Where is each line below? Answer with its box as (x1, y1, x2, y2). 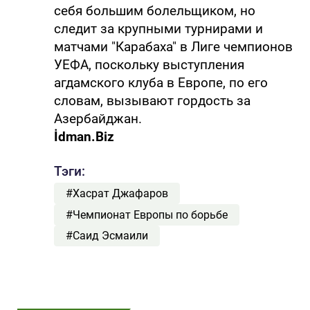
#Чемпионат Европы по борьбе (65, 208, 228, 221)
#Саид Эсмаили (65, 229, 148, 243)
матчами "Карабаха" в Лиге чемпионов (53, 38, 293, 55)
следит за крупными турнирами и (53, 20, 263, 37)
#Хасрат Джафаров (65, 187, 168, 201)
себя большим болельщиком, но (53, 2, 255, 19)
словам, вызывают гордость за (53, 92, 250, 109)
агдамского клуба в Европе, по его (53, 74, 268, 91)
